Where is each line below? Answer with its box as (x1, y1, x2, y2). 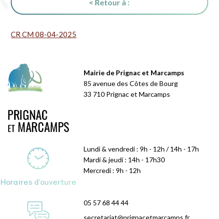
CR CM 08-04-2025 (11, 30, 77, 39)
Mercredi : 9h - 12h (84, 166, 141, 175)
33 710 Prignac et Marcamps (84, 90, 171, 99)
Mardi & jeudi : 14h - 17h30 (84, 155, 165, 164)
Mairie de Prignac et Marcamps (84, 68, 185, 77)
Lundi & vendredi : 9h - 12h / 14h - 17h (84, 145, 199, 153)
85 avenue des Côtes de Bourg (84, 79, 178, 88)
